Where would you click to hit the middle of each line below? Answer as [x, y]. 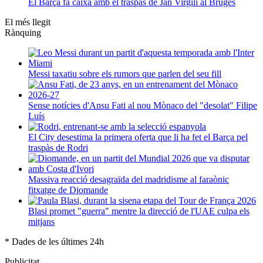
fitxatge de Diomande [68, 190]
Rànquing [23, 32]
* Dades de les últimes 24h [54, 241]
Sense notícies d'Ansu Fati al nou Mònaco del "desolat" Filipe [143, 105]
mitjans [41, 221]
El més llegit [28, 22]
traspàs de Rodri [58, 147]
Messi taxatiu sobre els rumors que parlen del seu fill [125, 73]
